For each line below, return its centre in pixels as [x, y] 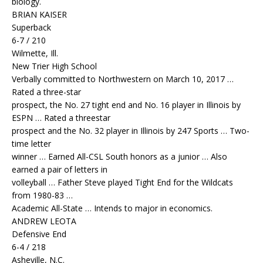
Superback [31, 28]
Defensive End [39, 234]
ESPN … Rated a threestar [61, 118]
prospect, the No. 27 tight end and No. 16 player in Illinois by [126, 105]
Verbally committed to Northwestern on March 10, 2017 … [123, 79]
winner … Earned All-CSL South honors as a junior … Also [119, 157]
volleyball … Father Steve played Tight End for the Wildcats [122, 183]
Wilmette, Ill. [35, 53]
